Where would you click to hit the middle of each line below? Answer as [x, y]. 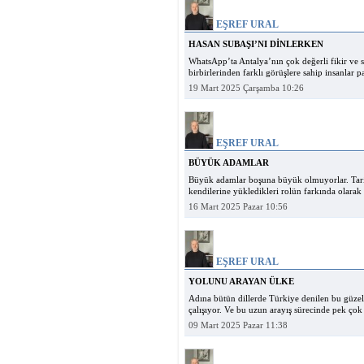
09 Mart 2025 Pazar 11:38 [238, 325]
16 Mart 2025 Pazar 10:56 [238, 207]
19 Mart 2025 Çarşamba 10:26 [246, 88]
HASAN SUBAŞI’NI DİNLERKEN [256, 44]
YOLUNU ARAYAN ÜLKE [241, 282]
